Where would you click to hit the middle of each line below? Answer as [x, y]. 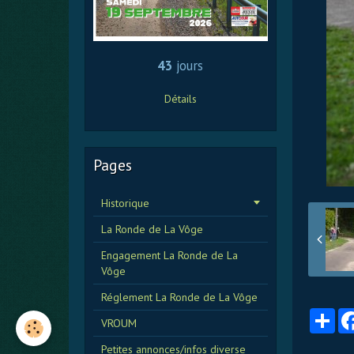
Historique [125, 203]
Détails [180, 98]
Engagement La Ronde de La [169, 255]
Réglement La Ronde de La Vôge [179, 297]
